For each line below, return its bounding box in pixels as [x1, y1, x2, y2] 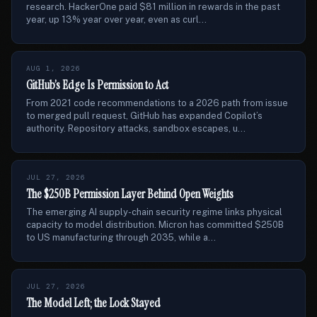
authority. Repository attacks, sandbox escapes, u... [26, 123, 246, 134]
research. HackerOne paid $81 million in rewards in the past [26, 1, 280, 12]
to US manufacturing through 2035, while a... [26, 232, 216, 243]
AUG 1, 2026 [26, 64, 81, 73]
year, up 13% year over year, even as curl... [26, 14, 207, 25]
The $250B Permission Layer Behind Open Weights [26, 186, 234, 202]
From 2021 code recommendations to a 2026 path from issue [26, 98, 288, 108]
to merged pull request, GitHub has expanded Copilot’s [26, 110, 263, 121]
